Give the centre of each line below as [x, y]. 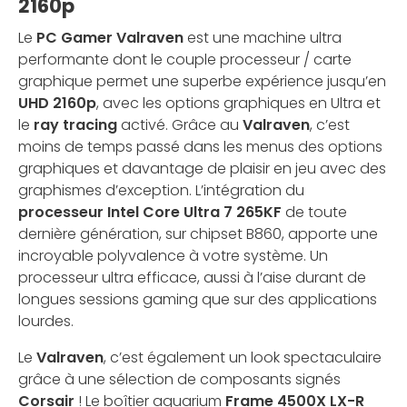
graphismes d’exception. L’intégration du [161, 191]
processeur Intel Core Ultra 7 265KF [150, 213]
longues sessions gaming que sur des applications [198, 300]
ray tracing [75, 125]
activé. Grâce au [180, 125]
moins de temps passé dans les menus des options [200, 147]
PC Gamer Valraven [110, 38]
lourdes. [46, 322]
